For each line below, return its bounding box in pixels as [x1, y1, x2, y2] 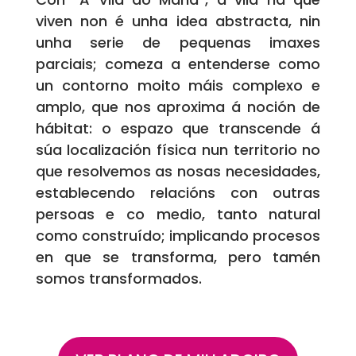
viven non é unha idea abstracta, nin [35, 11, 321, 32]
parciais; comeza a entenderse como [35, 54, 321, 75]
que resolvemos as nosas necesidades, [35, 161, 321, 182]
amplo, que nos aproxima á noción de [35, 97, 321, 118]
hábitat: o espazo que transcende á [35, 118, 321, 139]
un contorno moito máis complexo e [35, 75, 321, 96]
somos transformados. [35, 269, 202, 289]
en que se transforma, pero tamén [35, 247, 321, 268]
